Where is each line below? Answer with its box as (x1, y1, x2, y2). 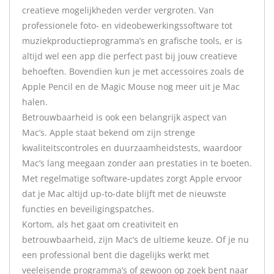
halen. (22, 96, 48, 108)
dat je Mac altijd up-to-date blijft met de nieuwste (22, 188, 226, 199)
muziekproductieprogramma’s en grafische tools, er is (22, 35, 242, 46)
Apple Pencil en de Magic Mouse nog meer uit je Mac (22, 81, 240, 92)
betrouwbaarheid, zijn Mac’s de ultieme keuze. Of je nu (22, 234, 249, 245)
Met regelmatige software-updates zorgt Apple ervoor (22, 172, 242, 184)
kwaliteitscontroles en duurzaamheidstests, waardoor (22, 142, 242, 154)
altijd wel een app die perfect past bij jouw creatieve (22, 50, 237, 62)
